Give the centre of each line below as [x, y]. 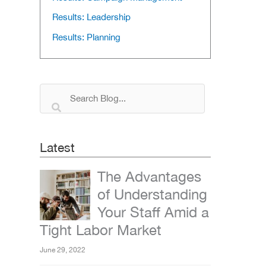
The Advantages [149, 177]
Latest [57, 148]
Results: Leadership [91, 17]
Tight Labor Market [101, 230]
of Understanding [152, 194]
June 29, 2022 [63, 250]
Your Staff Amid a [153, 212]
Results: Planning [86, 37]
